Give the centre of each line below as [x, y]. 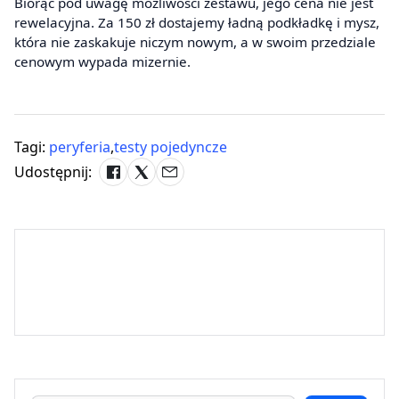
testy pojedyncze [171, 147]
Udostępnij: [53, 172]
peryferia [80, 147]
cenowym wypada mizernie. [102, 62]
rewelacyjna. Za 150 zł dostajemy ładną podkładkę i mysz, [197, 23]
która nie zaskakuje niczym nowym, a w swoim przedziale [195, 42]
